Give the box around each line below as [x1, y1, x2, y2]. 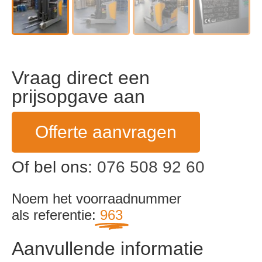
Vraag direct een [12, 67, 150, 89]
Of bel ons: [12, 158, 97, 177]
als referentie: [12, 207, 96, 223]
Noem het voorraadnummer [12, 191, 181, 207]
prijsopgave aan [12, 86, 145, 108]
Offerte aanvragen [35, 122, 177, 142]
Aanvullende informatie [12, 238, 204, 260]
